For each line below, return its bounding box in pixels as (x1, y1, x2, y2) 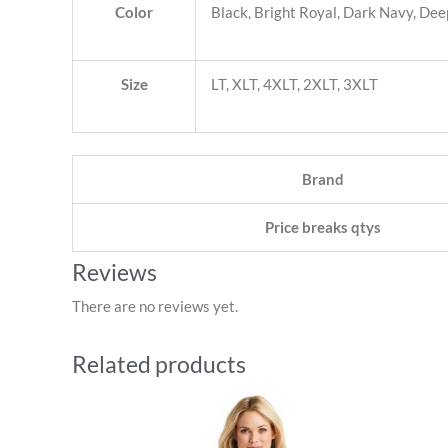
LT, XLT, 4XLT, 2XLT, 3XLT (211, 74, 378, 93)
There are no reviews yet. (72, 297, 238, 315)
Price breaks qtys (264, 218, 381, 236)
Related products (72, 351, 246, 378)
